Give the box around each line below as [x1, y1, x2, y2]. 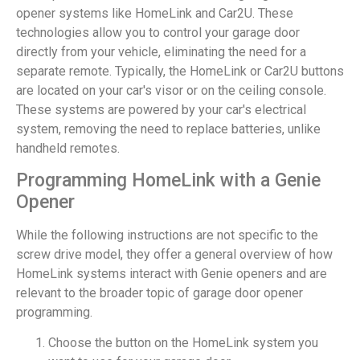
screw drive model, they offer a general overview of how [16, 247, 333, 263]
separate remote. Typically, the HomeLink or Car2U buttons [16, 63, 344, 79]
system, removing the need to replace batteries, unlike [16, 121, 321, 137]
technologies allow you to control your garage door [16, 24, 300, 40]
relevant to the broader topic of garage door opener [16, 285, 303, 301]
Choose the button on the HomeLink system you [48, 335, 318, 351]
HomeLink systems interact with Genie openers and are [16, 266, 327, 282]
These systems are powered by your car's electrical [16, 101, 306, 117]
